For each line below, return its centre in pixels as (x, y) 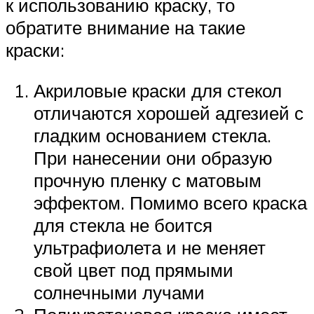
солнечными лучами (119, 292)
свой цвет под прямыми (134, 269)
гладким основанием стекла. (152, 135)
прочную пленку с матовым (148, 180)
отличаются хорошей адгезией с (169, 112)
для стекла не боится (123, 225)
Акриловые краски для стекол (158, 90)
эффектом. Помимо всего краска (170, 202)
